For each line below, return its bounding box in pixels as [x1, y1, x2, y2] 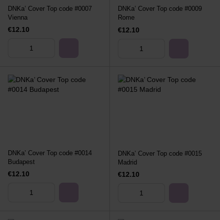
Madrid [118, 158, 137, 166]
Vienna [8, 13, 27, 21]
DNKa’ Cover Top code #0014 [8, 149, 92, 157]
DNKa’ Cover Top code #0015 [118, 149, 202, 157]
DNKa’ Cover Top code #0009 [118, 5, 202, 13]
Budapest [8, 158, 35, 165]
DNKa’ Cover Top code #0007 [8, 4, 92, 12]
